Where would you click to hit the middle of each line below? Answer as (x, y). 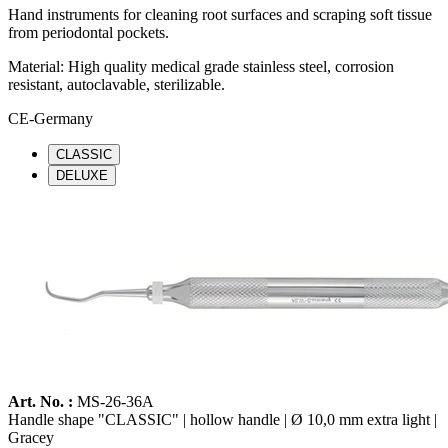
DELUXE (82, 175)
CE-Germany (50, 118)
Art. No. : (40, 401)
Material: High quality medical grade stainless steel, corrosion (201, 66)
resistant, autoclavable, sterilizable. (116, 84)
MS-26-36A (113, 401)
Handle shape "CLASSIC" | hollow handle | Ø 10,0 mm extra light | (222, 419)
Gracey (31, 437)
